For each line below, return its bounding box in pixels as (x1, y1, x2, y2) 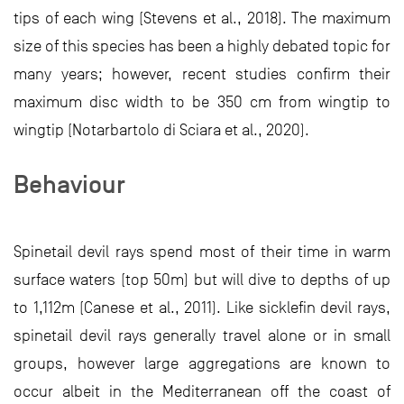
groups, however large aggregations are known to (14, 353, 390, 372)
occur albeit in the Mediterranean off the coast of (14, 381, 390, 400)
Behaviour (14, 168, 125, 199)
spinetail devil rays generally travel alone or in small (14, 326, 390, 344)
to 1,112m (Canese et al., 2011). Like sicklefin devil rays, (14, 298, 390, 317)
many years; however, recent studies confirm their (14, 64, 390, 83)
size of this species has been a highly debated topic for (14, 36, 390, 55)
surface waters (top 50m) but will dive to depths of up (14, 270, 390, 289)
